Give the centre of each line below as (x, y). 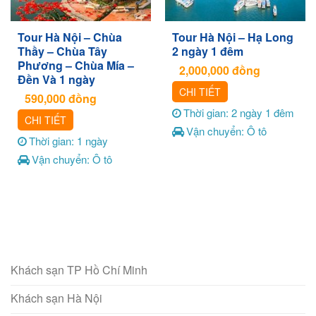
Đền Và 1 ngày (56, 79)
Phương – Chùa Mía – (75, 65)
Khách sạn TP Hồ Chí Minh (79, 269)
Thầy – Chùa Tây (62, 51)
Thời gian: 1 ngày (68, 141)
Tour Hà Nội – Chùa (69, 37)
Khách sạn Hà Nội (56, 298)
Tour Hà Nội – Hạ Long (232, 37)
